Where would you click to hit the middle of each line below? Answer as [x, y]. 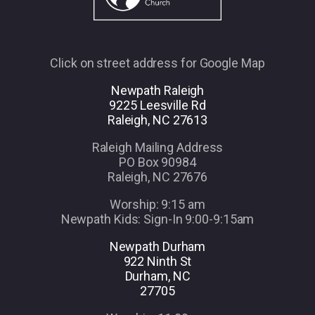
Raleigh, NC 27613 [157, 120]
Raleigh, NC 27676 [157, 177]
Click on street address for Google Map [157, 63]
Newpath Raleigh [157, 91]
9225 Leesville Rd [157, 105]
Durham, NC [157, 276]
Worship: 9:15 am [157, 205]
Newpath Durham [157, 247]
